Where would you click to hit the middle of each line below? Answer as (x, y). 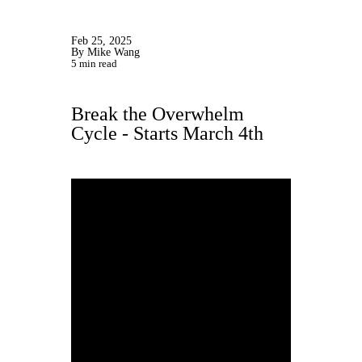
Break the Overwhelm (158, 114)
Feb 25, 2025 (101, 41)
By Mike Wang (105, 52)
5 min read (94, 63)
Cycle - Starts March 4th (167, 133)
